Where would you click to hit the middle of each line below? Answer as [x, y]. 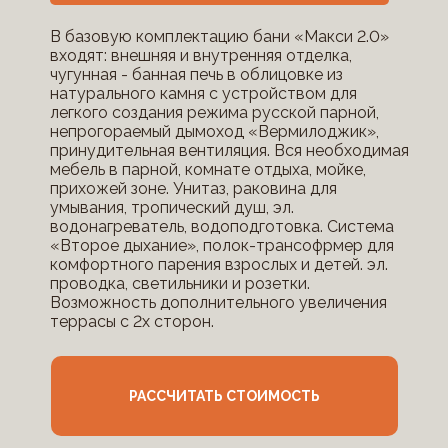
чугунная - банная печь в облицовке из [196, 74]
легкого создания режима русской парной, [214, 112]
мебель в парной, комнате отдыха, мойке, [207, 169]
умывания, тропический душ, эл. [171, 207]
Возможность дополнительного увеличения [218, 302]
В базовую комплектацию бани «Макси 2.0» [219, 36]
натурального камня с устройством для [203, 93]
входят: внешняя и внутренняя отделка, [200, 55]
